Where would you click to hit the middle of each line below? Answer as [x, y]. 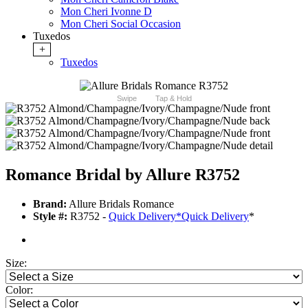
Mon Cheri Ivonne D [106, 12]
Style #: [50, 217]
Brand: [50, 204]
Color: [19, 290]
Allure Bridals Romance [120, 204]
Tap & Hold [173, 99]
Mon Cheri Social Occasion [121, 24]
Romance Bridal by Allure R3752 [123, 175]
